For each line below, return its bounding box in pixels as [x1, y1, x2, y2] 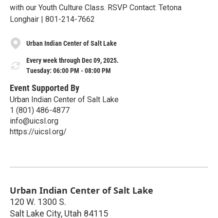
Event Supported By [10, 82, 79, 93]
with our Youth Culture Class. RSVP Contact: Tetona [10, 3, 182, 12]
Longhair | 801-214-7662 [10, 15, 95, 24]
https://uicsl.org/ [10, 127, 67, 136]
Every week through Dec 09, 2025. [26, 56, 119, 65]
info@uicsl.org [10, 116, 58, 126]
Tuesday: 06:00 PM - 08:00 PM [26, 67, 111, 75]
